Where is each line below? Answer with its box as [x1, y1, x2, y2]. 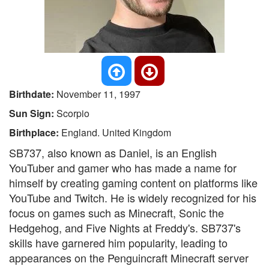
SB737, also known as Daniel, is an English [9, 145, 217, 160]
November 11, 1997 [56, 87, 141, 101]
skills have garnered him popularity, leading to [9, 235, 228, 250]
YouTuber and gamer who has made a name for [9, 160, 237, 175]
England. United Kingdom [61, 125, 171, 139]
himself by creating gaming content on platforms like [9, 175, 258, 190]
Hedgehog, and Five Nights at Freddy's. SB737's [9, 220, 241, 235]
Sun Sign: [9, 106, 56, 120]
